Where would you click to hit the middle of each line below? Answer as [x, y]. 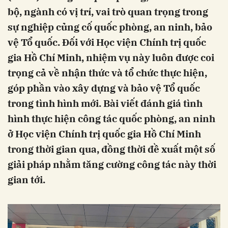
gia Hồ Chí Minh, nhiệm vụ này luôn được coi [111, 58]
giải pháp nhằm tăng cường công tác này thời [112, 164]
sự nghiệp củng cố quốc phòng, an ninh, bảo [110, 27]
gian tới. [26, 180]
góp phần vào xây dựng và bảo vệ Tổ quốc [104, 88]
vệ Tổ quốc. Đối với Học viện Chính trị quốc [107, 42]
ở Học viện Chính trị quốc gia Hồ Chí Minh [104, 134]
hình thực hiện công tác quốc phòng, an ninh [111, 119]
